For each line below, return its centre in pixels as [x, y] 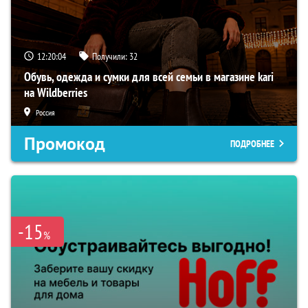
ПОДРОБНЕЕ [252, 143]
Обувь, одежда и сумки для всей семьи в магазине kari [149, 76]
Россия [45, 112]
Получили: [111, 56]
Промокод [65, 143]
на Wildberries [56, 92]
